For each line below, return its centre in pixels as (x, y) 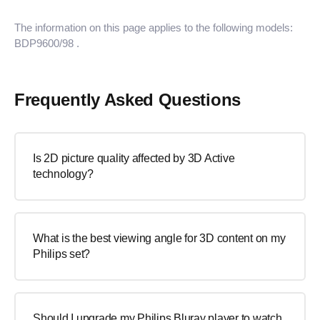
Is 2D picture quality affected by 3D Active (134, 158)
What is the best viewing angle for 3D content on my (159, 238)
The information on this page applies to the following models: (154, 27)
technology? (63, 174)
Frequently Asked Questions (127, 100)
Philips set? (61, 254)
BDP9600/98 (44, 43)
